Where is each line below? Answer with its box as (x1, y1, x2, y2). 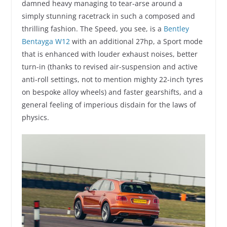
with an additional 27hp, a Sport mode (69, 36, 203, 46)
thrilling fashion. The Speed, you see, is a (21, 23, 164, 33)
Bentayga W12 (21, 36, 70, 46)
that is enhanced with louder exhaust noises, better (21, 49, 198, 59)
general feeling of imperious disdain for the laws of (21, 99, 196, 109)
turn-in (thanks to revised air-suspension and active (21, 61, 198, 71)
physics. (21, 112, 49, 122)
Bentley (163, 23, 189, 33)
